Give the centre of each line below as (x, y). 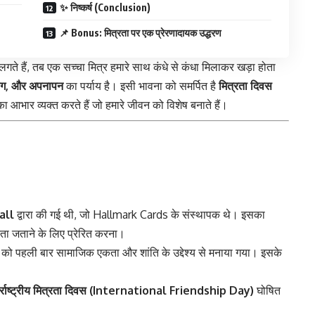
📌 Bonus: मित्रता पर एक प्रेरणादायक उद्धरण (141, 32)
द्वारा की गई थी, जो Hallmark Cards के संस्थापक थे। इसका (140, 215)
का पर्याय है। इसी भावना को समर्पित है (141, 85)
